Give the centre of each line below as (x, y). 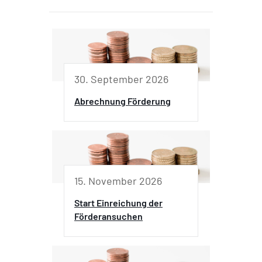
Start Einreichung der (118, 202)
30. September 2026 (121, 79)
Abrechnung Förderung (123, 101)
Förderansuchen (108, 216)
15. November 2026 (118, 180)
